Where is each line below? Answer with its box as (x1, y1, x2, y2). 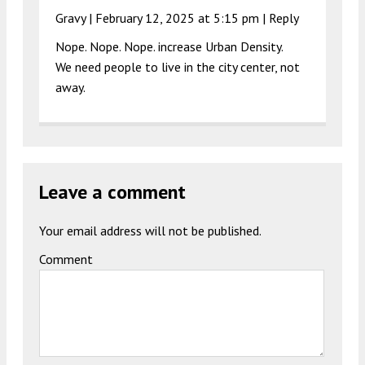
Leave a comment (39, 178, 186, 204)
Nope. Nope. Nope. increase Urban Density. (55, 37, 284, 55)
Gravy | (55, 9, 95, 26)
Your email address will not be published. (39, 222, 262, 239)
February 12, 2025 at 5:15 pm (95, 9, 259, 26)
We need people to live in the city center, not (55, 58, 300, 75)
